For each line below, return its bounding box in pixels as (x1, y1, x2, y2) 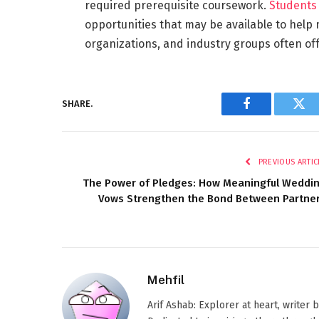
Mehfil (147, 272, 184, 287)
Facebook (245, 108, 296, 121)
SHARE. (62, 98, 93, 110)
